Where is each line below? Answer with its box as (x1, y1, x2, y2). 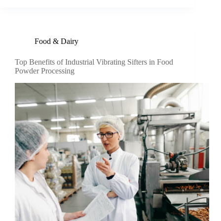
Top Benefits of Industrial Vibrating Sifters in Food (15, 58, 173, 67)
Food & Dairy (35, 37, 78, 46)
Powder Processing (15, 67, 74, 75)
